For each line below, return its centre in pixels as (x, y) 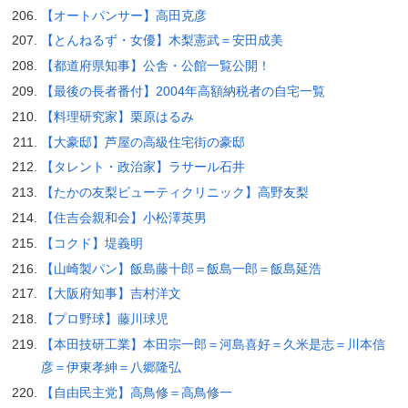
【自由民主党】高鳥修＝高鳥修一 (136, 392)
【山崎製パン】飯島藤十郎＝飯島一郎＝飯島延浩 (181, 268)
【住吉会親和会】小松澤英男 (123, 217)
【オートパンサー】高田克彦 (123, 15)
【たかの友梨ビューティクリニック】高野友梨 (174, 193)
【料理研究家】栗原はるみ (117, 116)
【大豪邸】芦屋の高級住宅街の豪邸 (143, 142)
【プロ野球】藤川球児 (104, 319)
